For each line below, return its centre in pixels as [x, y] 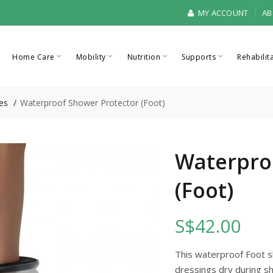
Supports [199, 57]
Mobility [91, 57]
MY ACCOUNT [222, 13]
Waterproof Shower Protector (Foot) [93, 103]
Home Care [34, 57]
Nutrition [144, 57]
